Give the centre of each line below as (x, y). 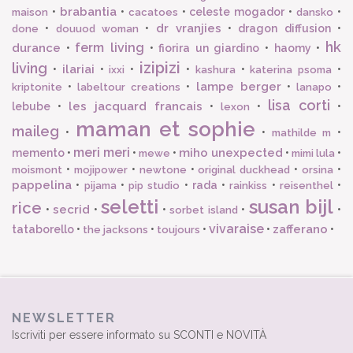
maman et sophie (165, 129)
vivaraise (236, 229)
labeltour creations (129, 87)
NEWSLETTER (64, 318)
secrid (72, 210)
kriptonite (37, 87)
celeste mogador (237, 12)
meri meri (102, 152)
